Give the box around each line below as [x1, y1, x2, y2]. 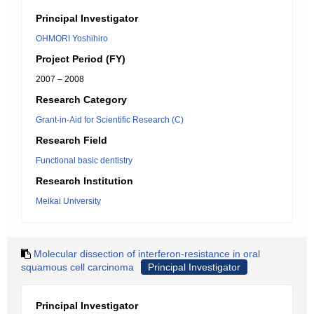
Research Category [36, 94, 127, 105]
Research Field [36, 135, 107, 146]
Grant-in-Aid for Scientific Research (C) [36, 115, 184, 125]
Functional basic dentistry [36, 156, 132, 165]
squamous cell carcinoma [21, 261, 134, 273]
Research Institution [36, 175, 133, 186]
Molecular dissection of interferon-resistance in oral [34, 248, 260, 259]
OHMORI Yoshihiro [36, 34, 108, 43]
